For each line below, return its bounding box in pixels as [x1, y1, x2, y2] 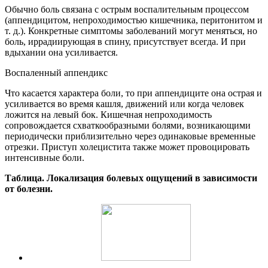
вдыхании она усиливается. [5, 47, 118, 57]
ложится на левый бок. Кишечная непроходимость [5, 109, 212, 120]
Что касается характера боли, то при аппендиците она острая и [5, 87, 262, 98]
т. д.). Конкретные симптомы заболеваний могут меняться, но [5, 25, 257, 36]
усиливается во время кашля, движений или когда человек [5, 98, 244, 109]
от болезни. [5, 183, 53, 194]
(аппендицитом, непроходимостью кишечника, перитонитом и [5, 14, 263, 25]
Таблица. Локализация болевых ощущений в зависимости [5, 172, 257, 183]
